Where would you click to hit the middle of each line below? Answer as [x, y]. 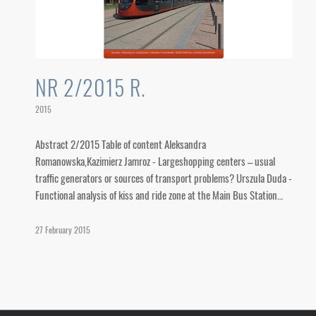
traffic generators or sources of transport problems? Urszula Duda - [164, 178]
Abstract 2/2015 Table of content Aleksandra [121, 144]
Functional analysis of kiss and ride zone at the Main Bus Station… [159, 195]
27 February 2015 [63, 230]
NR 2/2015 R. [90, 87]
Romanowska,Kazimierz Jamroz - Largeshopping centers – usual [155, 161]
